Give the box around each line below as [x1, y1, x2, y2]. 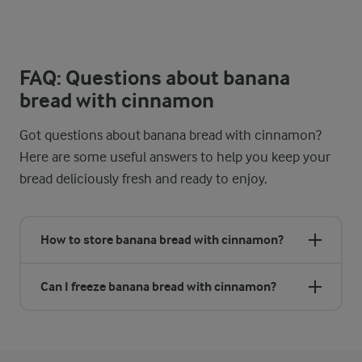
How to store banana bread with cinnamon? [40, 232, 284, 247]
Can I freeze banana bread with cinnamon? [40, 279, 276, 294]
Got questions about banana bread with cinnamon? [19, 127, 322, 143]
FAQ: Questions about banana [19, 65, 290, 90]
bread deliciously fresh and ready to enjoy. [19, 170, 267, 187]
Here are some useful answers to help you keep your [19, 149, 330, 165]
